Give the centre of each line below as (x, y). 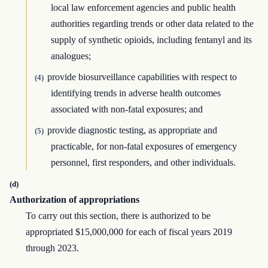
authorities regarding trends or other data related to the (153, 24)
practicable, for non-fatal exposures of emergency (144, 147)
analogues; (71, 56)
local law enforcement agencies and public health (144, 8)
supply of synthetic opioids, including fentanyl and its (152, 40)
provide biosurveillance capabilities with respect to (142, 77)
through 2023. (53, 248)
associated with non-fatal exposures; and (127, 109)
